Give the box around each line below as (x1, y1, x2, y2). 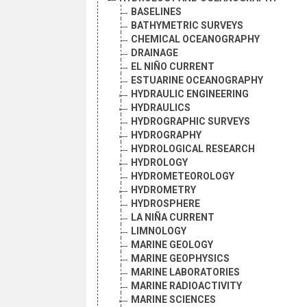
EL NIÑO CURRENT (131, 61, 214, 73)
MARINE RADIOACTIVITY (131, 280, 242, 292)
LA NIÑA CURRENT (131, 212, 214, 223)
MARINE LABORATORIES (131, 267, 240, 278)
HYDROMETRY (131, 184, 196, 196)
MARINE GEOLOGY (131, 239, 213, 251)
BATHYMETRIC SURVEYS (131, 20, 243, 32)
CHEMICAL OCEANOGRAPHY (131, 34, 260, 45)
